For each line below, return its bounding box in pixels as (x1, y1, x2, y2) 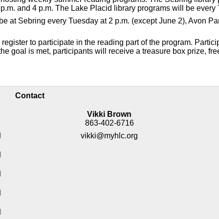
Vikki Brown (87, 110, 132, 118)
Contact (15, 91, 45, 100)
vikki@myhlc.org (81, 131, 138, 140)
